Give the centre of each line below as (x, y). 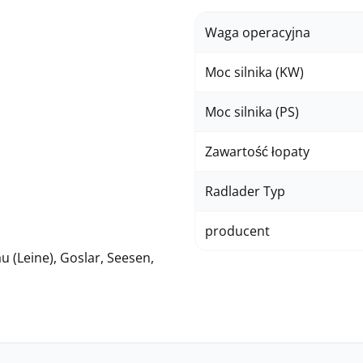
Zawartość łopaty (257, 152)
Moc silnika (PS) (252, 112)
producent (237, 231)
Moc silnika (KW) (254, 72)
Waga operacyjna (258, 32)
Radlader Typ (245, 191)
